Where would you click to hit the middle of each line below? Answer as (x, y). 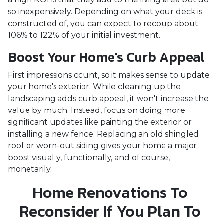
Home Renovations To (110, 192)
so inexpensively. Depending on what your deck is (105, 12)
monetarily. (31, 169)
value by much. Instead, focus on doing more (96, 110)
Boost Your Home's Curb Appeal (106, 57)
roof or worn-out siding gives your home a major (102, 146)
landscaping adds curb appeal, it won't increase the (108, 98)
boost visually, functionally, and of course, (89, 157)
